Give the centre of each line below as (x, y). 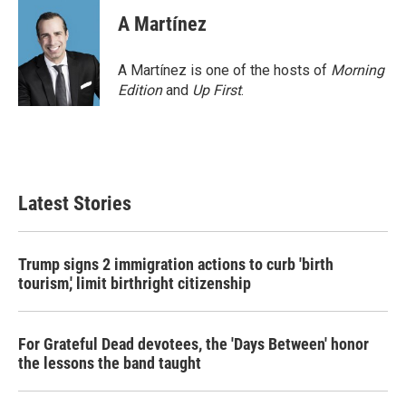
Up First (217, 90)
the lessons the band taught (110, 363)
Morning (358, 70)
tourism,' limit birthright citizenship (135, 283)
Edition (140, 90)
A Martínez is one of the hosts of (224, 70)
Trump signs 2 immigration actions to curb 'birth (176, 264)
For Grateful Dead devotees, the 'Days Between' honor (193, 344)
